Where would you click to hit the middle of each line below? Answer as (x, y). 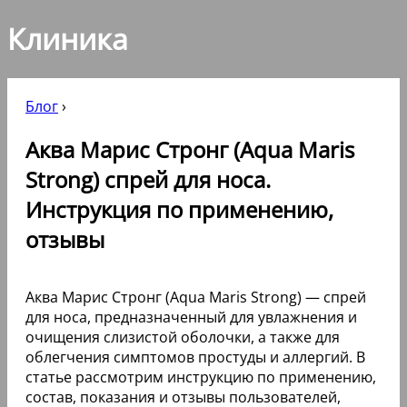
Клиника (68, 39)
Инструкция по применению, (179, 209)
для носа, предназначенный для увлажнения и (191, 317)
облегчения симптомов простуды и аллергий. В (195, 357)
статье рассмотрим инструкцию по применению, (201, 377)
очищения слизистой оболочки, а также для (183, 337)
